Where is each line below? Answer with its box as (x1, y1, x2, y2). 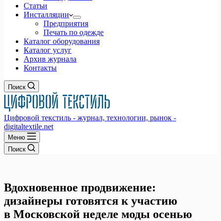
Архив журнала (24, 55, 76, 63)
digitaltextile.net (4, 122, 53, 131)
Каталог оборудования (24, 37, 100, 45)
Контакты (24, 64, 57, 72)
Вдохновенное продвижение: (4, 181, 156, 194)
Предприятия (43, 19, 88, 28)
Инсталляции (24, 10, 69, 19)
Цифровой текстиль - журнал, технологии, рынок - (4, 113, 176, 122)
